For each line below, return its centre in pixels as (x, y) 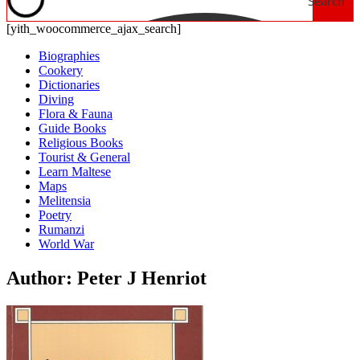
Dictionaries (69, 85)
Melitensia (65, 200)
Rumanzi (61, 229)
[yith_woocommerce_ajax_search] (94, 29)
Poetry (55, 215)
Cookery (61, 70)
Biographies (69, 56)
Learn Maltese (75, 172)
